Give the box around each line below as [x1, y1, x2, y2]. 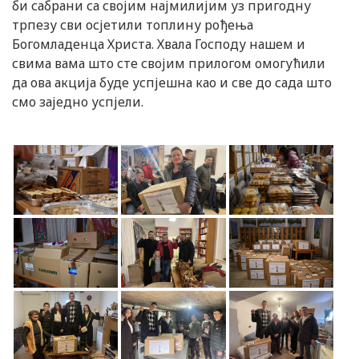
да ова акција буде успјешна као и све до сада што [12, 74, 332, 92]
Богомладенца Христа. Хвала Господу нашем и [12, 35, 305, 54]
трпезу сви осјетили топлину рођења [12, 16, 253, 34]
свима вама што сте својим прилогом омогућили [12, 54, 325, 73]
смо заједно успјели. [12, 93, 143, 111]
